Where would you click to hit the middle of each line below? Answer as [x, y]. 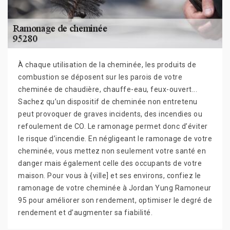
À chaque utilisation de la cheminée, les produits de [107, 65]
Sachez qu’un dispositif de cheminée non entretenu [108, 102]
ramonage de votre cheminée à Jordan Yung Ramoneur [115, 188]
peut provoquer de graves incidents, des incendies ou [110, 114]
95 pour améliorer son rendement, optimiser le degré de [115, 200]
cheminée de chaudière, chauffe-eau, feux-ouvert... [108, 89]
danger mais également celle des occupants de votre [110, 163]
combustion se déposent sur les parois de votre [100, 77]
